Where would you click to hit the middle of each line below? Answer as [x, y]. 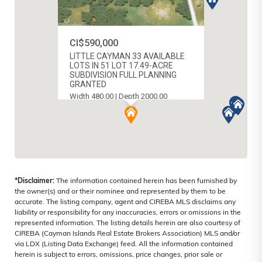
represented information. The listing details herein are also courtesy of [127, 224]
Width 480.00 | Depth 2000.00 [118, 96]
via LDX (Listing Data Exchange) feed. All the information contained [124, 245]
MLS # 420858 [91, 108]
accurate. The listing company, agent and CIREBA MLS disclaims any [125, 203]
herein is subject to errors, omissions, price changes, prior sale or [118, 255]
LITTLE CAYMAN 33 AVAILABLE [127, 56]
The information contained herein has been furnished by [146, 182]
